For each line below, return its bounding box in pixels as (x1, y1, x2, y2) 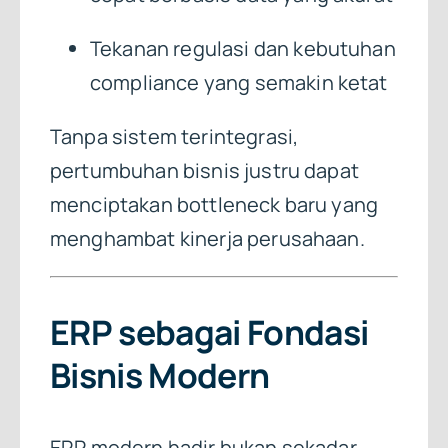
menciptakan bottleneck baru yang (49, 190, 379, 218)
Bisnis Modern (49, 352, 270, 399)
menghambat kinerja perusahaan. (49, 224, 365, 252)
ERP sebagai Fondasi (49, 309, 369, 356)
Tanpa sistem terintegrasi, (49, 122, 299, 150)
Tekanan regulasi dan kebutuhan (89, 34, 396, 62)
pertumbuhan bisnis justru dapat (49, 156, 359, 184)
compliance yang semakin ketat (89, 68, 388, 96)
